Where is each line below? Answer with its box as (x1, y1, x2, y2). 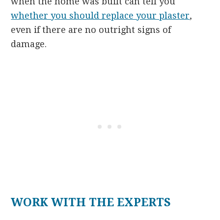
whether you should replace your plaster (11, 10, 190, 21)
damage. (11, 38, 47, 49)
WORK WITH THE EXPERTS (11, 195, 171, 209)
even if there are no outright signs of (11, 24, 171, 35)
